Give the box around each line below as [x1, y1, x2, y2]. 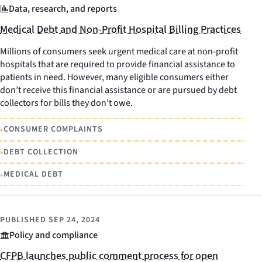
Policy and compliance [9, 228, 98, 242]
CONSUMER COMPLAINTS [4, 123, 103, 135]
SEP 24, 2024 [49, 213, 100, 226]
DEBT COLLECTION [4, 146, 78, 158]
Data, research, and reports [9, 2, 117, 16]
